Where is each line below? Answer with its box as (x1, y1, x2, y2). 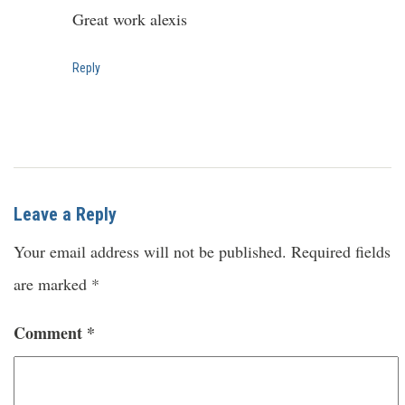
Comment (14, 320, 87, 344)
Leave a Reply (14, 202, 117, 225)
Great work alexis (72, 7, 187, 30)
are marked (14, 272, 91, 295)
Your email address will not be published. (14, 240, 287, 262)
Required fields (291, 240, 391, 262)
